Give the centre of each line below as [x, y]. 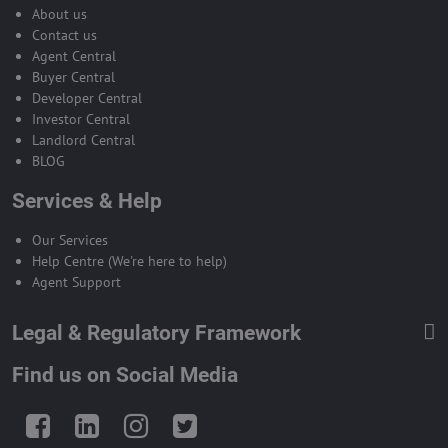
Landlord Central [83, 139]
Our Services [70, 239]
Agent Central [74, 55]
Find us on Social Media [125, 374]
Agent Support [76, 281]
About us [59, 13]
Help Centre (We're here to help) [129, 260]
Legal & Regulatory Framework [156, 332]
